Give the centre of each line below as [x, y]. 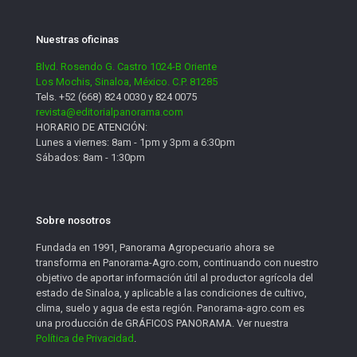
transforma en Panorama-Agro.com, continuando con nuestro [177, 263]
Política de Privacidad [85, 339]
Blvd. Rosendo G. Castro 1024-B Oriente [126, 67]
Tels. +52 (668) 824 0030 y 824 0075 [116, 97]
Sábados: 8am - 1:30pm [90, 158]
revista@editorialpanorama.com [110, 112]
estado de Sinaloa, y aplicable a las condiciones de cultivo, [171, 293]
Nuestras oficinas [77, 40]
